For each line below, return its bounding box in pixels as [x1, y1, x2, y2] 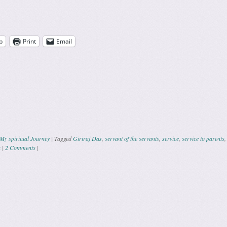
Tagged [54, 134, 73, 142]
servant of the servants [104, 134, 159, 142]
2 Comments [5, 143, 35, 152]
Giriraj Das [72, 134, 102, 142]
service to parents [181, 134, 224, 142]
